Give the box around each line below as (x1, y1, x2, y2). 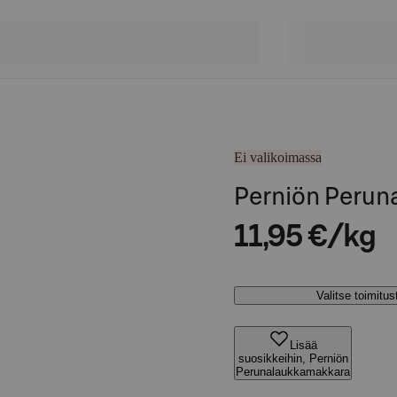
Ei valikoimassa (234, 150, 322, 165)
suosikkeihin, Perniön (237, 352, 348, 365)
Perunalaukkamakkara (236, 365, 350, 378)
